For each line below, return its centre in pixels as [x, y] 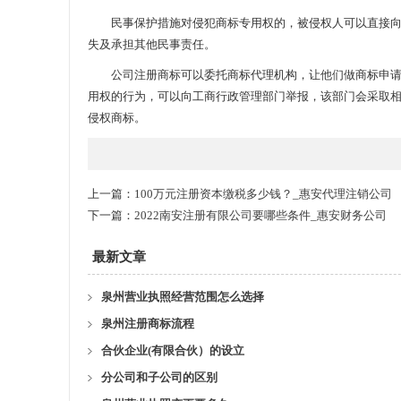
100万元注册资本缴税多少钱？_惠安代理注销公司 [263, 194]
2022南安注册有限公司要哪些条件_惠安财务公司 [260, 215]
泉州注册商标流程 [148, 324]
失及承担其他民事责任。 [152, 44]
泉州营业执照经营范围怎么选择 [183, 297]
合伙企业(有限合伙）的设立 [173, 350]
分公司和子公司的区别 [159, 377]
